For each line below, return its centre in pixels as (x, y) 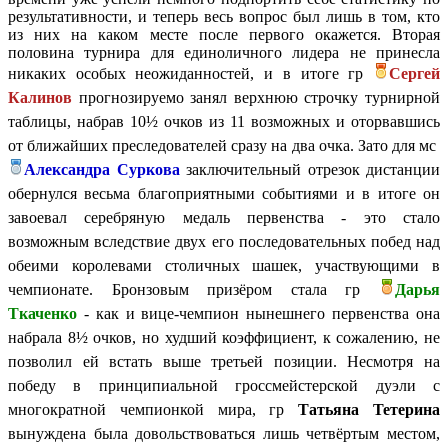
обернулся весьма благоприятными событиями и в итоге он (224, 193)
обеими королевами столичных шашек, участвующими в (224, 265)
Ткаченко (42, 313)
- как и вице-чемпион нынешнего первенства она (258, 313)
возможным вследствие (92, 241)
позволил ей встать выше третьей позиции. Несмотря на (224, 361)
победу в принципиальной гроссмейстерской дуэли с (224, 385)
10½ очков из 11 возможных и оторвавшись (285, 121)
